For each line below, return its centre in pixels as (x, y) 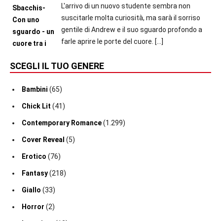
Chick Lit (36, 106)
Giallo (31, 190)
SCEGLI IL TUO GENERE (57, 66)
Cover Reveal (43, 140)
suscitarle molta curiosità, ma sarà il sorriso (130, 18)
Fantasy (35, 173)
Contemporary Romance (62, 123)
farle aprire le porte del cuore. (107, 42)
